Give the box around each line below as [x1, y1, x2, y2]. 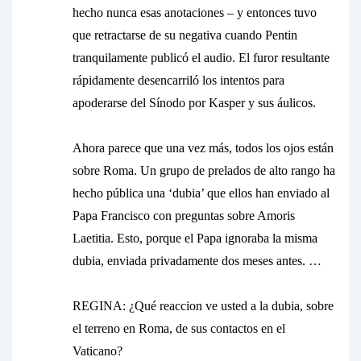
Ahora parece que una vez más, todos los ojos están [73, 141, 334, 155]
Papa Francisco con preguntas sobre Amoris [73, 209, 295, 222]
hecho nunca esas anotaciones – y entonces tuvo [73, 6, 317, 19]
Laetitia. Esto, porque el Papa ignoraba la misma [73, 231, 317, 245]
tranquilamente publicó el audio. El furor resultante [73, 51, 330, 64]
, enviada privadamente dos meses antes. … [101, 254, 322, 268]
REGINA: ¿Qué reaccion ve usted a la [73, 299, 272, 313]
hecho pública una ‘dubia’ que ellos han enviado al [73, 186, 330, 200]
